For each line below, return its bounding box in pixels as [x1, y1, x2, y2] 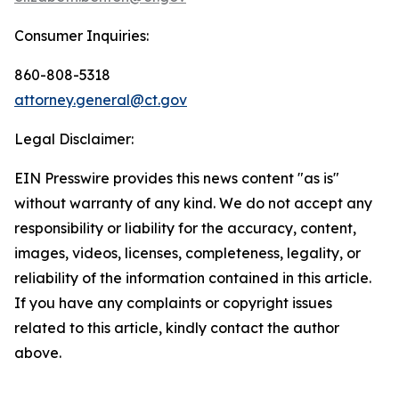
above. [14, 343, 61, 362]
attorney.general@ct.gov [14, 90, 187, 109]
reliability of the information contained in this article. [14, 268, 371, 287]
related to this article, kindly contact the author [14, 318, 339, 337]
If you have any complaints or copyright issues [14, 293, 332, 312]
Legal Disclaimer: [14, 129, 134, 148]
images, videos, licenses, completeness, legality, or [14, 243, 361, 262]
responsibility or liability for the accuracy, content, [14, 218, 356, 237]
